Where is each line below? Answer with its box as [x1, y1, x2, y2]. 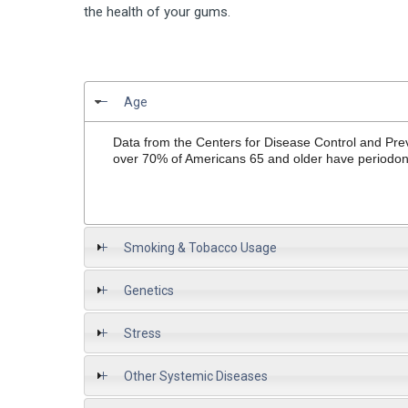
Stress [124, 325, 161, 341]
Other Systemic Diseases [124, 368, 268, 383]
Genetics [124, 282, 174, 298]
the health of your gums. [84, 4, 230, 20]
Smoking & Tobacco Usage [124, 240, 277, 255]
